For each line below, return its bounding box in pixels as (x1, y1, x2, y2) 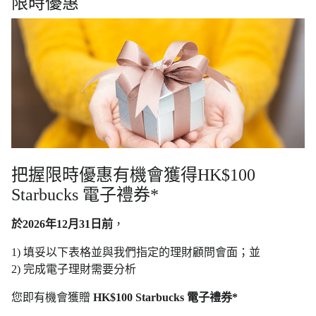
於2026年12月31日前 (11, 218, 113, 231)
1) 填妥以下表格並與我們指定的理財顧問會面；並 (11, 246, 260, 259)
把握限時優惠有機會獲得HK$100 (11, 166, 255, 185)
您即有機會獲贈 (11, 291, 93, 304)
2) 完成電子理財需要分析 (11, 263, 136, 276)
